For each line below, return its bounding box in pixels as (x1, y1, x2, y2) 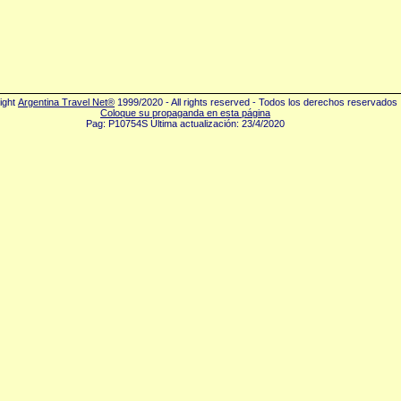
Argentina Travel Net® (18, 97, 115, 107)
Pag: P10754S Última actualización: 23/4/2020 (86, 118, 285, 129)
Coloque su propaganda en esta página (100, 107, 270, 118)
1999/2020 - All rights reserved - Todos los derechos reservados (115, 97, 397, 107)
